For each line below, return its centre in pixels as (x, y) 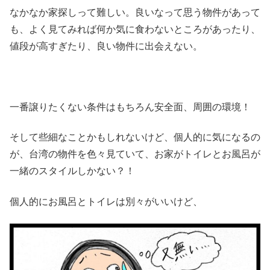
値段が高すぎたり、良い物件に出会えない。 (106, 46)
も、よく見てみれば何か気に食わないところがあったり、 (135, 30)
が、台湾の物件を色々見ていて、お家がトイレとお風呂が (135, 154)
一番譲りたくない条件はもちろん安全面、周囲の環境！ (130, 107)
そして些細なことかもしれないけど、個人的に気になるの (135, 137)
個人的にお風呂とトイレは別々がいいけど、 (106, 201)
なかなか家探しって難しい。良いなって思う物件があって (135, 13)
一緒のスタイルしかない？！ (72, 171)
